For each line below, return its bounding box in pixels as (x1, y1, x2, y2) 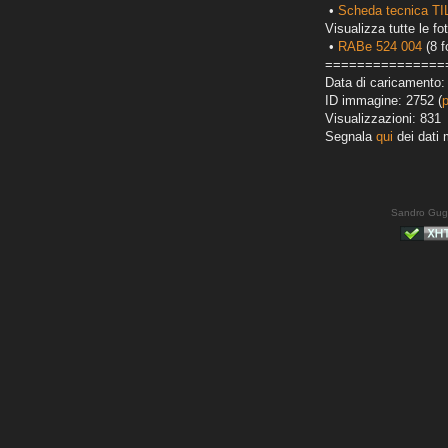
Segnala (325, 129, 376, 145)
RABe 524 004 (338, 39, 422, 55)
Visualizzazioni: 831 (325, 111, 441, 127)
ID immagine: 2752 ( (325, 93, 442, 109)
